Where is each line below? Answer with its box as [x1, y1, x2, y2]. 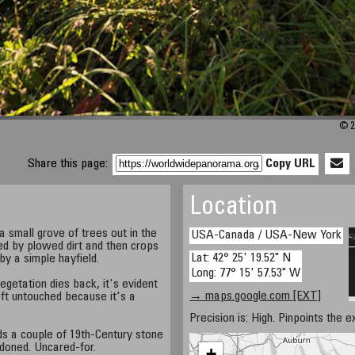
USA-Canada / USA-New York [191, 229, 342, 242]
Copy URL [265, 158, 316, 170]
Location [189, 196, 278, 221]
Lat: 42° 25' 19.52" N [191, 252, 292, 265]
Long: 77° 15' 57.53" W [191, 267, 301, 280]
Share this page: [28, 158, 112, 170]
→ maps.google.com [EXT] [189, 290, 322, 303]
